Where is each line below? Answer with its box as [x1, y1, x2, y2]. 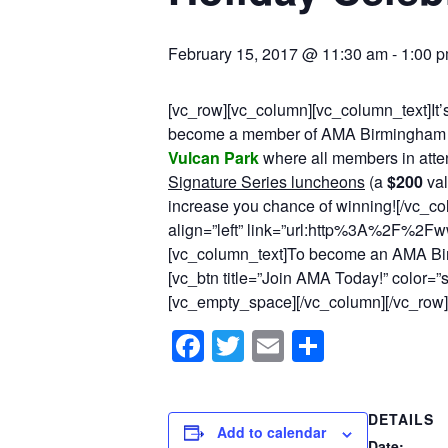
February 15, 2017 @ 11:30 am [168, 41, 388, 65]
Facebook [204, 323, 345, 370]
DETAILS [368, 409, 434, 430]
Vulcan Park [168, 145, 259, 169]
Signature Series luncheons [168, 169, 365, 193]
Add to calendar [217, 422, 326, 443]
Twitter [244, 323, 338, 370]
